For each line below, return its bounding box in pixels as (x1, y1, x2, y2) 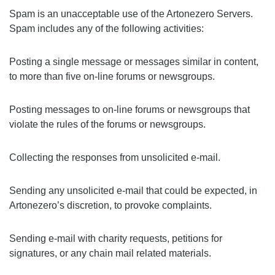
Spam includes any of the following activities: (9, 23, 204, 34)
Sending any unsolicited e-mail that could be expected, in (9, 185, 257, 196)
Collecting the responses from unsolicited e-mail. (9, 152, 220, 163)
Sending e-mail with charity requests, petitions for (9, 233, 222, 244)
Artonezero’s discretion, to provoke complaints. (9, 200, 212, 211)
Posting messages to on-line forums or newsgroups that (9, 104, 250, 115)
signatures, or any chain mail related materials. (9, 248, 211, 258)
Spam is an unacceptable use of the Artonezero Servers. (9, 9, 253, 19)
